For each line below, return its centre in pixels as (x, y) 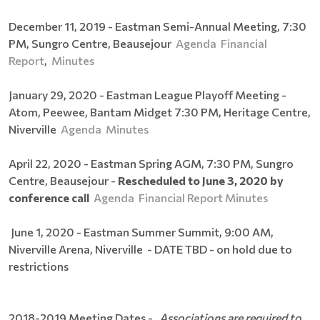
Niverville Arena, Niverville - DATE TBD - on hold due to (150, 249)
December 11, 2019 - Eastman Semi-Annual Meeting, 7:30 (157, 26)
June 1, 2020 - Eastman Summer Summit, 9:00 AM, (141, 231)
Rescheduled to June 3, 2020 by (201, 180)
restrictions (39, 266)
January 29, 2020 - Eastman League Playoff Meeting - (147, 94)
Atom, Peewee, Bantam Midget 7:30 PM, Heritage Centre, (160, 111)
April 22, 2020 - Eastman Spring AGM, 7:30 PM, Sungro (151, 163)
